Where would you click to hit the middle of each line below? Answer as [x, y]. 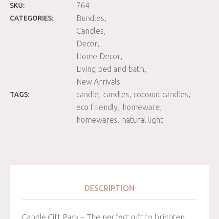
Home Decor [98, 56]
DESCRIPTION [109, 188]
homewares [97, 120]
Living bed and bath [110, 69]
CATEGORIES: [32, 18]
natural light [142, 120]
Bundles [90, 18]
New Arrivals [98, 82]
